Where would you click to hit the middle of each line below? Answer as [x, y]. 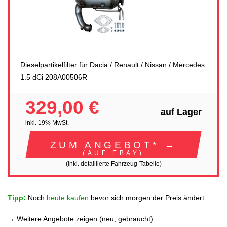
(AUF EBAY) [113, 153]
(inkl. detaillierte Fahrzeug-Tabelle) [113, 163]
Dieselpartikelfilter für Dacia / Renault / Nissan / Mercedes [112, 65]
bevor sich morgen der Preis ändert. [147, 198]
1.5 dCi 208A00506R [54, 77]
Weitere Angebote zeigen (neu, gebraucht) [85, 219]
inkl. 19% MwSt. [47, 123]
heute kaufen [68, 198]
